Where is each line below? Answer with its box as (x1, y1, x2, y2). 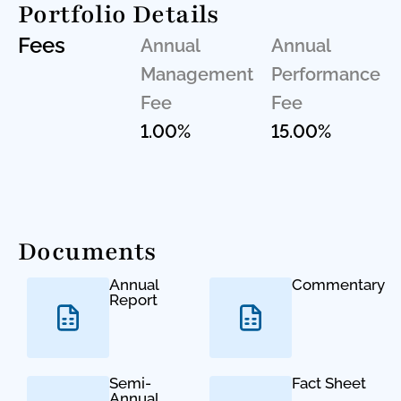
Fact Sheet (292, 374, 366, 393)
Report (109, 291, 158, 310)
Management (140, 64, 253, 86)
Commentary (292, 276, 385, 294)
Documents (18, 235, 157, 269)
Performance (270, 64, 380, 86)
